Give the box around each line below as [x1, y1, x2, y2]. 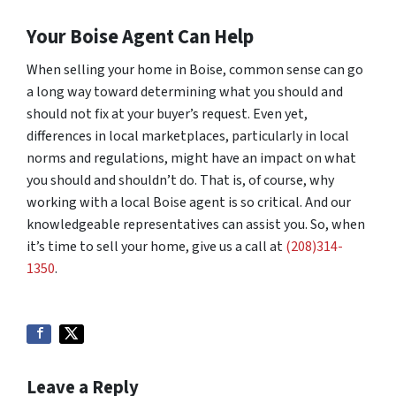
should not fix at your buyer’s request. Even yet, [27, 104, 308, 124]
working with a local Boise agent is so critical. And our [27, 193, 351, 212]
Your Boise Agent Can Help [27, 23, 254, 51]
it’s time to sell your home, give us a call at [27, 237, 286, 256]
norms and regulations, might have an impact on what [27, 148, 356, 168]
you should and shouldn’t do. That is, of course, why [27, 171, 334, 190]
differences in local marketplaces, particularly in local [27, 126, 349, 146]
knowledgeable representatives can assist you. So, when [27, 215, 365, 234]
